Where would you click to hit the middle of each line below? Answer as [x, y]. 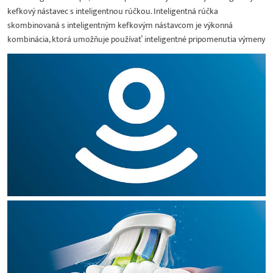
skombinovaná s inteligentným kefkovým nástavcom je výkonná [120, 25]
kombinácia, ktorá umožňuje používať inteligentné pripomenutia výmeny [136, 39]
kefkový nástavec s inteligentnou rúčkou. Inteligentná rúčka [113, 11]
